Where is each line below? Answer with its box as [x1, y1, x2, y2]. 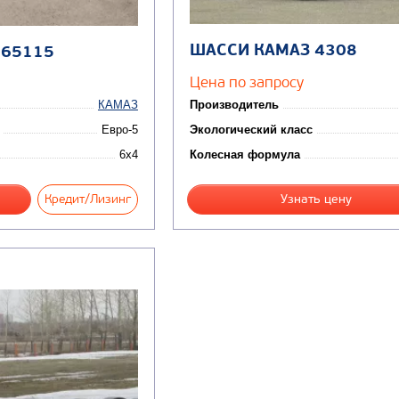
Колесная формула [189, 148, 300, 162]
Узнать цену [280, 191, 352, 208]
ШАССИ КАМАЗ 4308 [189, 40, 357, 61]
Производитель [189, 98, 279, 112]
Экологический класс [189, 123, 313, 137]
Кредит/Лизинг [44, 191, 131, 208]
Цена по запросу [189, 73, 304, 92]
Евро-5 [101, 123, 138, 137]
